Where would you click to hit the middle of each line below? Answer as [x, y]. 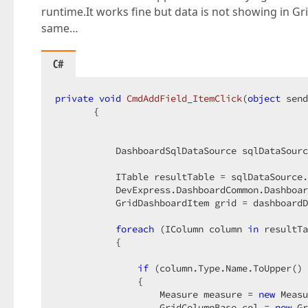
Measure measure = [157, 294]
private [74, 98]
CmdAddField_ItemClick [184, 98]
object [264, 98]
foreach [135, 229]
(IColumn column [201, 229]
